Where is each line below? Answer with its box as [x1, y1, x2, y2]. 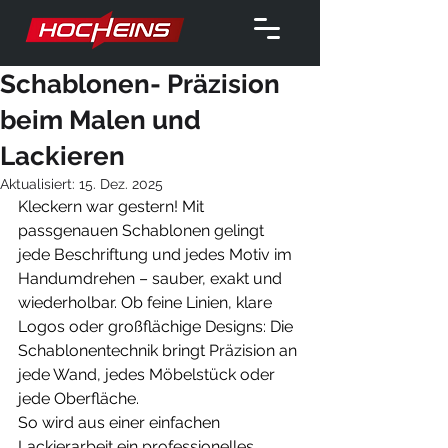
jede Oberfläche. [18, 389, 139, 408]
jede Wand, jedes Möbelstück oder [18, 365, 279, 384]
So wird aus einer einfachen [18, 413, 224, 432]
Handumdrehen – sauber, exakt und [18, 269, 286, 288]
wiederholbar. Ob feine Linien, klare [18, 293, 276, 312]
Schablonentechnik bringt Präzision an [18, 341, 301, 360]
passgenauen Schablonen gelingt [18, 221, 268, 240]
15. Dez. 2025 [79, 176, 163, 192]
